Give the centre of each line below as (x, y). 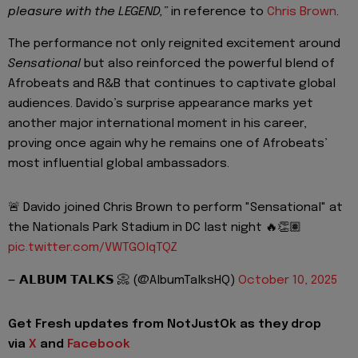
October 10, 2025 (288, 280)
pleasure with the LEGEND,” (88, 12)
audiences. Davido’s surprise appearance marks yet (161, 104)
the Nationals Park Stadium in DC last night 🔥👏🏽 (155, 228)
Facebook (99, 344)
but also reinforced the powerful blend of (208, 64)
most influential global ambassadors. (119, 164)
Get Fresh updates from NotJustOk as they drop (165, 324)
